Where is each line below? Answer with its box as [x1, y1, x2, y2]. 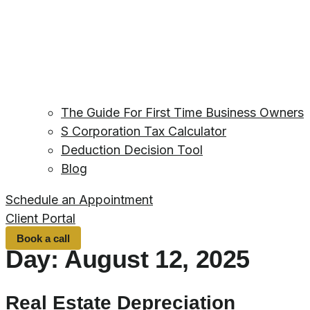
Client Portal [6, 211, 75, 226]
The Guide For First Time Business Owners [61, 105, 304, 120]
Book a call [17, 232, 70, 244]
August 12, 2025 [64, 245, 250, 274]
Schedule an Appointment [6, 192, 153, 208]
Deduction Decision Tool [61, 143, 203, 158]
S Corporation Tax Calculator [61, 124, 226, 139]
